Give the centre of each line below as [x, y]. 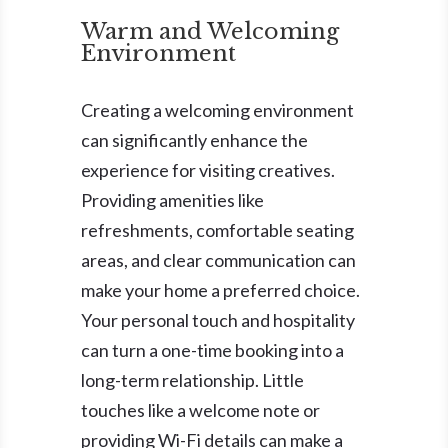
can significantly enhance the [194, 139]
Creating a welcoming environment [217, 109]
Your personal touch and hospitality [217, 319]
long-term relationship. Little [192, 379]
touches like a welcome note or [200, 409]
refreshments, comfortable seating [217, 229]
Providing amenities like [172, 199]
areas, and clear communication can [218, 259]
